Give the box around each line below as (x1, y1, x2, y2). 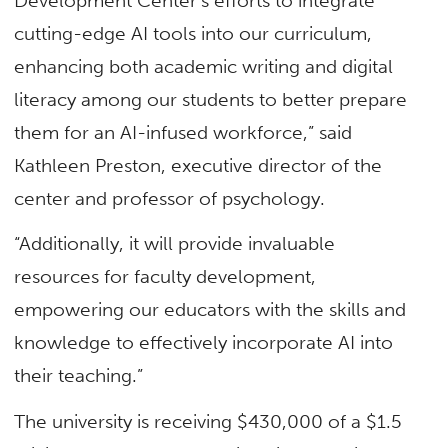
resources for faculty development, (14, 265, 317, 289)
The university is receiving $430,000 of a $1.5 (14, 409, 403, 433)
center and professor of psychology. (14, 187, 326, 211)
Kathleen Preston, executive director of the (14, 154, 383, 178)
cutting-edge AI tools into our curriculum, (14, 22, 373, 46)
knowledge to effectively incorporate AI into (14, 331, 394, 355)
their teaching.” (14, 364, 149, 388)
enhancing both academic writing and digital (14, 55, 394, 79)
